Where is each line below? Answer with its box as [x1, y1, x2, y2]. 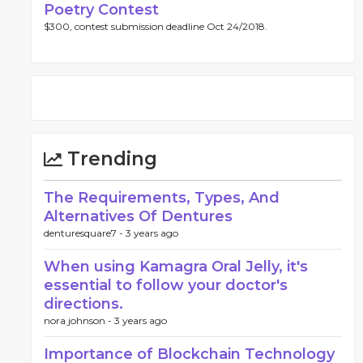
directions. [44, 295, 123, 313]
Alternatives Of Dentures [44, 207, 233, 225]
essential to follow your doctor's [44, 276, 288, 294]
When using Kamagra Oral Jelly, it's [44, 258, 308, 275]
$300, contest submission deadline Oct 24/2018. [44, 20, 267, 32]
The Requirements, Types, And [44, 189, 280, 207]
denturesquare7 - [44, 227, 126, 239]
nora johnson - [44, 314, 114, 327]
